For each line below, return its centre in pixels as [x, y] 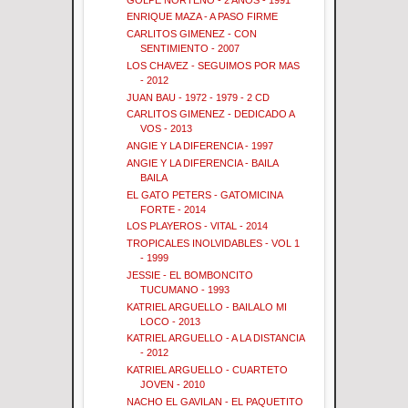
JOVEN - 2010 [173, 385]
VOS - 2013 [167, 129]
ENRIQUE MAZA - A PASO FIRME [203, 17]
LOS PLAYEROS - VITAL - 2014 [198, 226]
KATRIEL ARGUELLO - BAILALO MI [207, 306]
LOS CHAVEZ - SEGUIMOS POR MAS [214, 65]
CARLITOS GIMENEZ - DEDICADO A [211, 114]
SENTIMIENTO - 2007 [190, 49]
